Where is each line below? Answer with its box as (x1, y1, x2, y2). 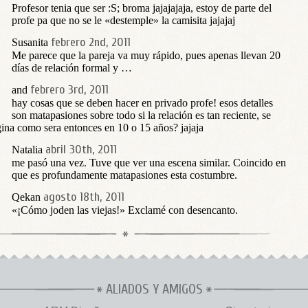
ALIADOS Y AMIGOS (106, 281, 203, 297)
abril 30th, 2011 (45, 142, 117, 157)
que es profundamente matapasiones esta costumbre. (12, 169, 237, 181)
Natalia (12, 144, 43, 155)
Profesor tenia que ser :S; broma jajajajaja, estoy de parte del (12, 2, 272, 14)
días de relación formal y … (12, 62, 132, 74)
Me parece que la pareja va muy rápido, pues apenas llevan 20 (12, 49, 280, 61)
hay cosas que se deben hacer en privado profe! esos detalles (12, 97, 273, 109)
